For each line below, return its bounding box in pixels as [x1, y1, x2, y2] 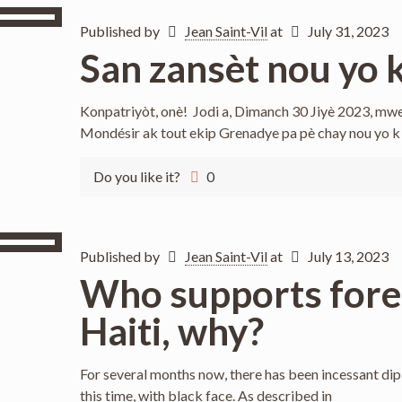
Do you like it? [92, 168, 180, 185]
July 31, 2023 [308, 22, 389, 39]
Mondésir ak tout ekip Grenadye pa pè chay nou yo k [79, 124, 400, 141]
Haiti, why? [79, 309, 264, 354]
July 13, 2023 [308, 248, 389, 265]
